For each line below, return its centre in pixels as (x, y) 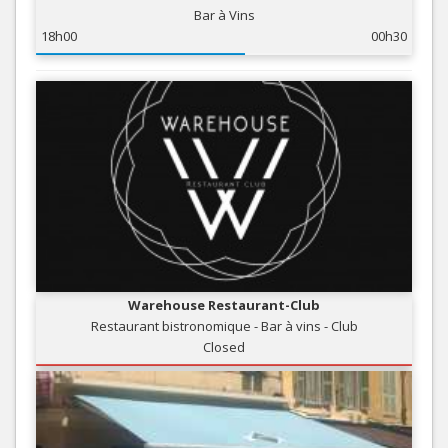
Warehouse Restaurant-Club (224, 305)
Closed (224, 347)
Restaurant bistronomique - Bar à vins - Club (224, 326)
